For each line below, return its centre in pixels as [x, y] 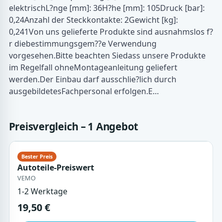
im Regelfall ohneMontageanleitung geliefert [93, 68]
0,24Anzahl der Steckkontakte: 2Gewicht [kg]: [93, 20]
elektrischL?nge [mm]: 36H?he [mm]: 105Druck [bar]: [107, 8]
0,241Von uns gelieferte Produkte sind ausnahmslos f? [111, 32]
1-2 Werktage [42, 192]
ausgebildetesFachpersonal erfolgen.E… [84, 91]
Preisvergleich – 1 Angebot [74, 126]
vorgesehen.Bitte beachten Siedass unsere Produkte [107, 56]
